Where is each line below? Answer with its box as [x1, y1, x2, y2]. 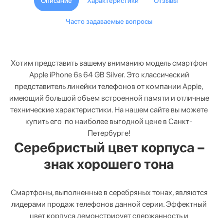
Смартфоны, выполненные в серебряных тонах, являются [10, 187, 208, 197]
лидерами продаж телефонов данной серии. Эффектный [11, 199, 207, 209]
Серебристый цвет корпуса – [14, 139, 204, 156]
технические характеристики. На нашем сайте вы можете [10, 105, 208, 114]
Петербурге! [88, 128, 130, 138]
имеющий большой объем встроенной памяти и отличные [9, 93, 209, 103]
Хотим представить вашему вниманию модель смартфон [11, 58, 207, 68]
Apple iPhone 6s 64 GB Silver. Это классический [29, 70, 189, 79]
